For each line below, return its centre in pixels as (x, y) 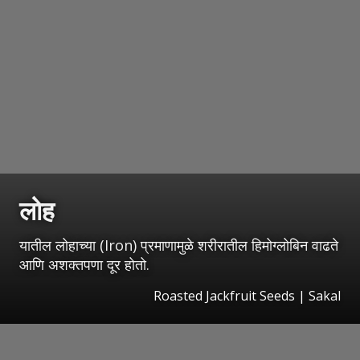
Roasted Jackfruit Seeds (224, 296)
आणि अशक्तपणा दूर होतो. (84, 265)
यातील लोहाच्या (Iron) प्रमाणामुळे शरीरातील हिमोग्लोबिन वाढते (179, 245)
